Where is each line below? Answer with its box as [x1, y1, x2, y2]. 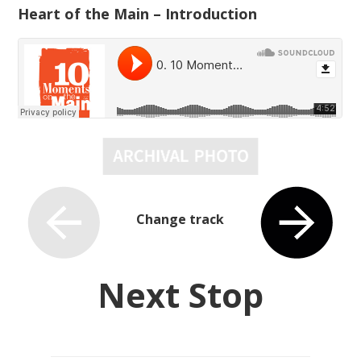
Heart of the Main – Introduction [18, 4, 258, 24]
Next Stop [98, 272, 263, 317]
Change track [136, 210, 225, 229]
